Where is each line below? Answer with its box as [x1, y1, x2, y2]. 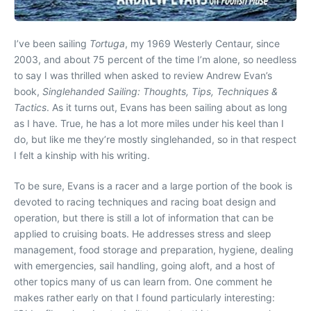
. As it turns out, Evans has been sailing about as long [47, 101, 287, 114]
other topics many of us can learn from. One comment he [14, 276, 272, 288]
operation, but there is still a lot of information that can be [14, 212, 274, 224]
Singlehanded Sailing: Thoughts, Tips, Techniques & [42, 85, 278, 98]
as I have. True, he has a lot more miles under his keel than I [14, 117, 284, 130]
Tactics [14, 101, 47, 114]
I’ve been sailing [14, 37, 90, 50]
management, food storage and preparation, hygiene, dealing [14, 244, 294, 256]
